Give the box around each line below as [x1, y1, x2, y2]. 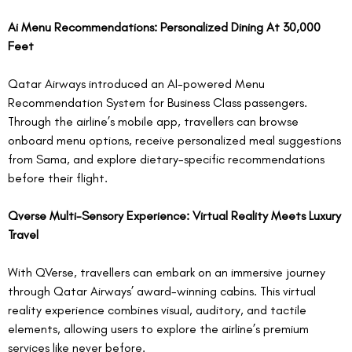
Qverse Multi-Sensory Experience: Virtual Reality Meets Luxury [8, 208, 344, 224]
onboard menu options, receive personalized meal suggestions [8, 133, 344, 148]
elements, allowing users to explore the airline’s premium [8, 321, 312, 337]
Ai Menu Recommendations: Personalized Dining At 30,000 [8, 20, 324, 35]
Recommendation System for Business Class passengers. [8, 95, 310, 111]
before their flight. [8, 170, 114, 186]
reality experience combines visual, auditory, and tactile [8, 302, 310, 318]
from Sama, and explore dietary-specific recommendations [8, 152, 328, 167]
